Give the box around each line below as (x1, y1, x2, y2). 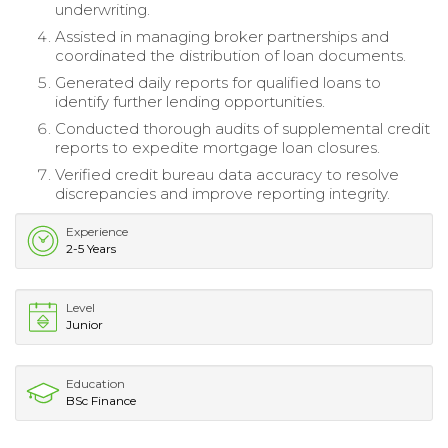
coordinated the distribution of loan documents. (55, 45, 406, 65)
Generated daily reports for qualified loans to (55, 72, 381, 92)
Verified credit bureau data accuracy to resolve (55, 164, 399, 184)
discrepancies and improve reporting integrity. (55, 183, 390, 203)
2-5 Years (66, 240, 116, 256)
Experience (66, 223, 128, 239)
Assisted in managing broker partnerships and (55, 26, 389, 46)
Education (66, 375, 125, 391)
